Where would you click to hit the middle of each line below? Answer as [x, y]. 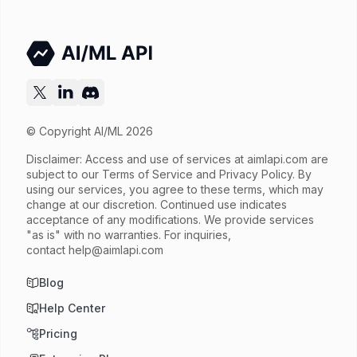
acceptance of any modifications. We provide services [170, 220]
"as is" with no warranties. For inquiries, [129, 235]
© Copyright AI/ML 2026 [90, 131]
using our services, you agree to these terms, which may [175, 189]
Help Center [72, 308]
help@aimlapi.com [116, 250]
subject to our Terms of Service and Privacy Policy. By [169, 174]
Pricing [58, 333]
